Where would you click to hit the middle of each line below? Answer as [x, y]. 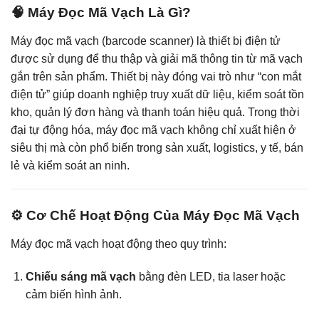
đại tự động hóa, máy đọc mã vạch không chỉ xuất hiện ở [153, 130]
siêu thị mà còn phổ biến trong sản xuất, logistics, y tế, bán [157, 147]
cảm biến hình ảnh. [73, 294]
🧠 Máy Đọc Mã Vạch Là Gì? [101, 12]
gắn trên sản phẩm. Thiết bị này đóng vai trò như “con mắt [156, 76]
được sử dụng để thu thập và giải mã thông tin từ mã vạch [157, 58]
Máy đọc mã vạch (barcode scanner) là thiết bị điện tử [146, 41]
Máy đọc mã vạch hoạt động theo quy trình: [119, 244]
